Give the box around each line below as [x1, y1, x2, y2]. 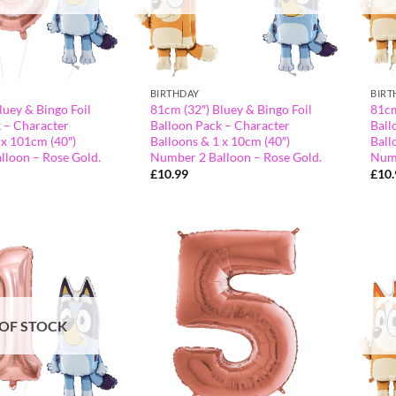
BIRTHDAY [149, 87, 200, 99]
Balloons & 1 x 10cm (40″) [149, 133, 290, 148]
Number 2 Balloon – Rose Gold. [149, 148, 322, 164]
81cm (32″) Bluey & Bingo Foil [149, 101, 312, 117]
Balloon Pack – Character [149, 117, 290, 133]
